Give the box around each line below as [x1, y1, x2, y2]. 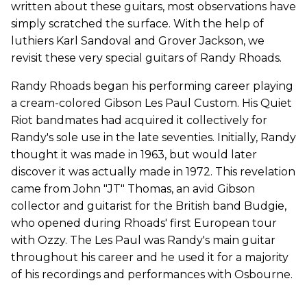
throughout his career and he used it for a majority [11, 251, 288, 265]
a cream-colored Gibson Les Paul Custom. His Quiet [11, 97, 292, 110]
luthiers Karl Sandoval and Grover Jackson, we [11, 34, 265, 48]
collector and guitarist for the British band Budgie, [11, 199, 286, 213]
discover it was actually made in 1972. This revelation [11, 165, 295, 179]
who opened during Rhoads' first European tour [11, 217, 277, 230]
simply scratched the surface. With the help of [11, 17, 264, 31]
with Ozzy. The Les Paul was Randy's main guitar [11, 234, 275, 247]
